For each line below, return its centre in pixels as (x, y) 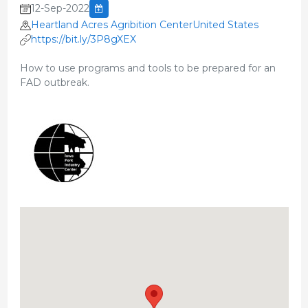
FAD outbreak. (54, 83)
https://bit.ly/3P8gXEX (83, 40)
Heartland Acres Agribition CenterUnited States (144, 25)
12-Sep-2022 (60, 9)
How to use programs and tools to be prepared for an (147, 68)
